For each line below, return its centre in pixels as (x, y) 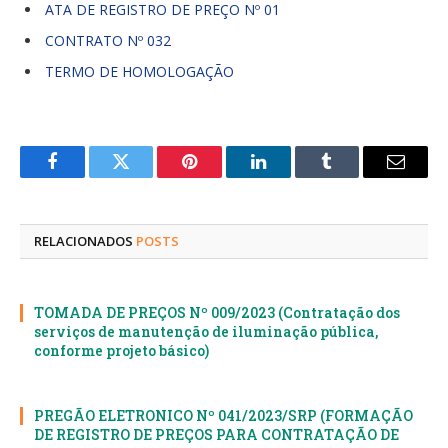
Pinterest (220, 176)
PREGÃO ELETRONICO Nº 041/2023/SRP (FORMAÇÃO (223, 415)
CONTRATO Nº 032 (108, 41)
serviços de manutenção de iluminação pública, (206, 331)
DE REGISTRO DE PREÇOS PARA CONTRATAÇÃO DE (216, 434)
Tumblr (352, 176)
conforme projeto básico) (121, 350)
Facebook (85, 176)
